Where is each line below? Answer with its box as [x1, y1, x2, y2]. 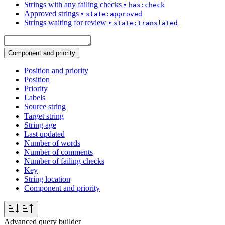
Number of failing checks [24, 157, 104, 166]
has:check [129, 1, 165, 9]
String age [24, 121, 56, 130]
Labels [24, 93, 45, 102]
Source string [24, 102, 66, 111]
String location [24, 175, 70, 184]
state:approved [86, 10, 142, 18]
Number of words [24, 139, 80, 148]
